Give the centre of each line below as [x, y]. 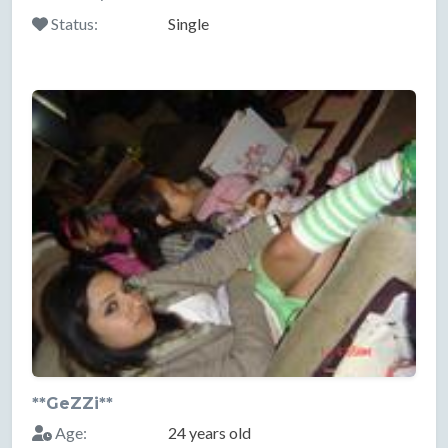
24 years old [209, 433]
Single [188, 24]
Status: [73, 24]
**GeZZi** [72, 404]
